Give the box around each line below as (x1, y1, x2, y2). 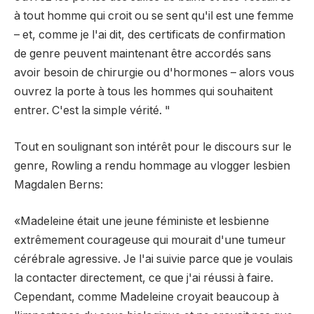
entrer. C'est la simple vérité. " (14, 104, 170, 118)
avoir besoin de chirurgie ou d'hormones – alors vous (14, 66, 294, 80)
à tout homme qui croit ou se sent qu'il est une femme (14, 9, 294, 23)
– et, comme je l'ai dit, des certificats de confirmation (14, 28, 285, 42)
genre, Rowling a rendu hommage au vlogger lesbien (14, 158, 290, 172)
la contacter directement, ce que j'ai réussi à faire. (14, 271, 273, 285)
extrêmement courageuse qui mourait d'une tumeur (14, 233, 286, 247)
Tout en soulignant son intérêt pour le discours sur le (14, 139, 292, 153)
